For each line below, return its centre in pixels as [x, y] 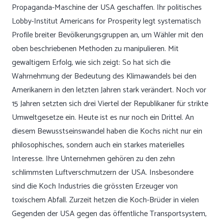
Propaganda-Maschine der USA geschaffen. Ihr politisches [107, 8]
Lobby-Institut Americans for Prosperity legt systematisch [106, 21]
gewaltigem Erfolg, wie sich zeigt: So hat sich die [91, 63]
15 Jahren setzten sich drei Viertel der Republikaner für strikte [110, 104]
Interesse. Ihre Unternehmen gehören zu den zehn [93, 159]
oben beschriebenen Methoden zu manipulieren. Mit [95, 49]
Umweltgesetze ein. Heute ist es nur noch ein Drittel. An [103, 118]
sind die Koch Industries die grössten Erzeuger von [95, 186]
